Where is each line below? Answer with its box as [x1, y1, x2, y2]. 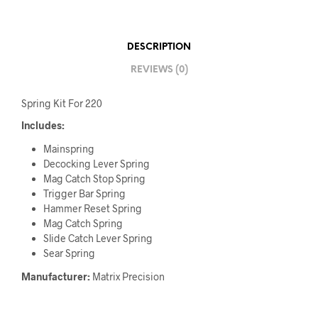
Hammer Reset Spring [43, 202, 142, 215]
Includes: [21, 119, 65, 131]
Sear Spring [43, 247, 95, 260]
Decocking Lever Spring [43, 158, 150, 170]
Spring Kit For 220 [21, 97, 102, 109]
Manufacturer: [21, 270, 92, 283]
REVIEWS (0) [130, 65, 188, 75]
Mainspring [43, 143, 94, 155]
